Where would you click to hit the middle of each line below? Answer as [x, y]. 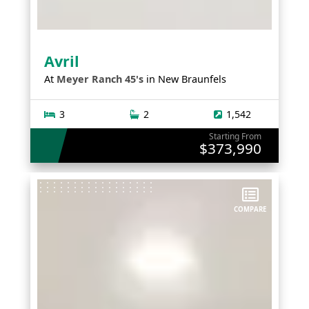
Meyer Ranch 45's [100, 79]
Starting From [235, 137]
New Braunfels [192, 79]
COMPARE [250, 209]
